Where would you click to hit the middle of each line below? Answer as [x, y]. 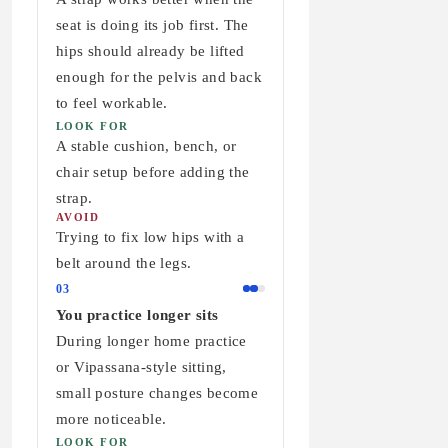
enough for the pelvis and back [159, 76]
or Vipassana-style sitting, [141, 366]
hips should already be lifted [150, 50]
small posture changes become [157, 392]
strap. [74, 197]
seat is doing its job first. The [152, 24]
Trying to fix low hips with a [150, 236]
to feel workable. [112, 102]
